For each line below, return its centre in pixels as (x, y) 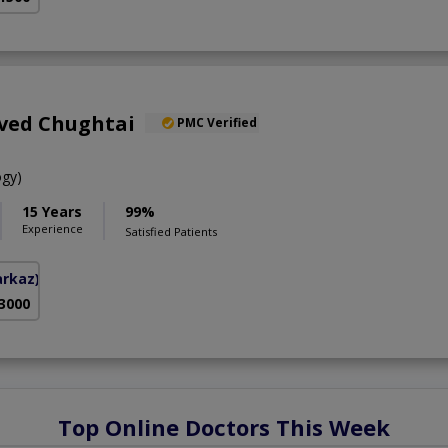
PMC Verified (217, 122)
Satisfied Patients (171, 231)
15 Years (52, 211)
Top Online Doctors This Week (224, 426)
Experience (52, 228)
